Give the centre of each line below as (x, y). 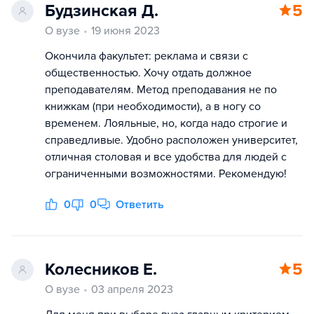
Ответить (140, 205)
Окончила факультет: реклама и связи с (146, 56)
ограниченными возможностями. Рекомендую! (166, 174)
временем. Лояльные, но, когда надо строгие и (166, 123)
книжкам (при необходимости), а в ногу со (153, 107)
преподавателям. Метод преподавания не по (161, 90)
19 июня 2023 (125, 31)
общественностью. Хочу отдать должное (148, 73)
